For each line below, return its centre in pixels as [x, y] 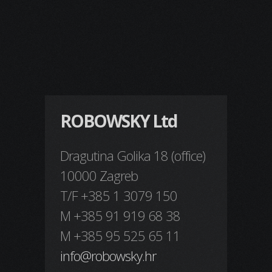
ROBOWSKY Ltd [118, 121]
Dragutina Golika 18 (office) [133, 155]
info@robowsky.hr [108, 256]
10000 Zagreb [99, 175]
